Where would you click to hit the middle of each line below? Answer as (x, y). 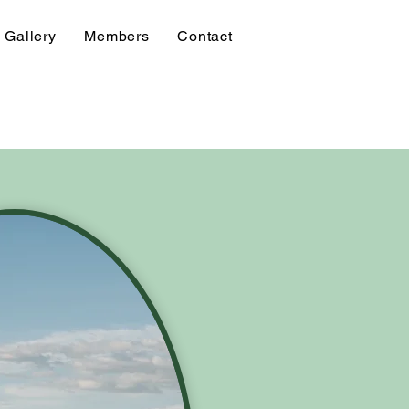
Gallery (31, 36)
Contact (205, 36)
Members (117, 36)
